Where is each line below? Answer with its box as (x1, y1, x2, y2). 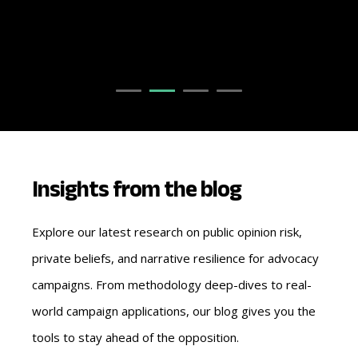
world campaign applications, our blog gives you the (32, 302, 316, 319)
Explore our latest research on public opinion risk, (32, 223, 302, 240)
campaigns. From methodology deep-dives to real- (32, 276, 312, 292)
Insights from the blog (32, 175, 241, 201)
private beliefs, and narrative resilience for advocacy (32, 249, 319, 266)
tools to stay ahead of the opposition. (32, 328, 239, 345)
